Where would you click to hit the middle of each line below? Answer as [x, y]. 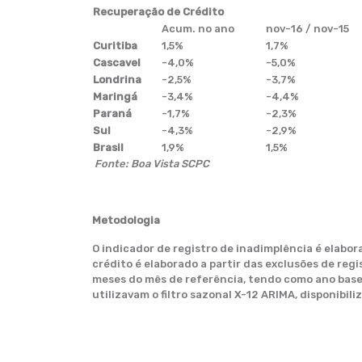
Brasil [108, 147]
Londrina [117, 80]
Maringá [115, 97]
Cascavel [117, 63]
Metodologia [126, 220]
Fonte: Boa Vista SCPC [152, 164]
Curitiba [115, 46]
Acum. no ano [198, 29]
